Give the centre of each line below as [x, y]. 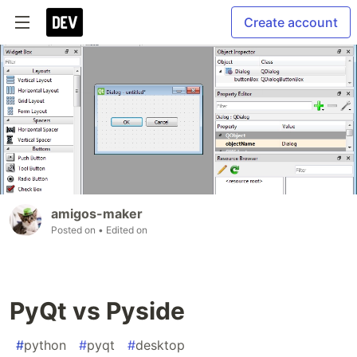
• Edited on [123, 230]
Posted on [75, 230]
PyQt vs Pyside [97, 311]
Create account [291, 22]
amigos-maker [97, 214]
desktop [160, 345]
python [45, 345]
